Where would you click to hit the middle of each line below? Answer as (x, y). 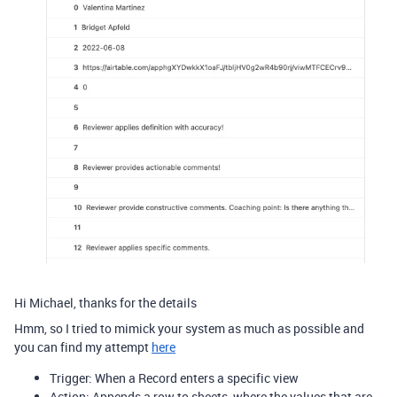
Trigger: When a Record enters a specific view (174, 378)
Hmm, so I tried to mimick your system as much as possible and (189, 329)
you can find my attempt (83, 347)
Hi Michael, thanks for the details (105, 303)
